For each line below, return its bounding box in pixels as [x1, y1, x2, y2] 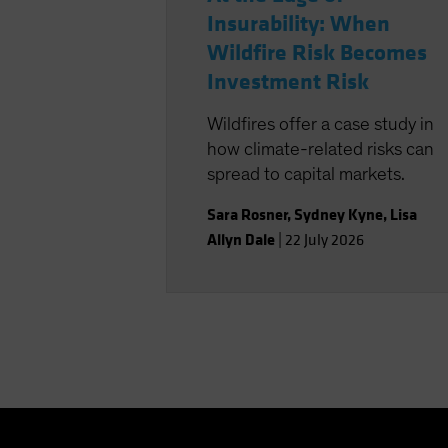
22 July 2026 [285, 229, 365, 250]
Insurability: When [207, 9, 391, 38]
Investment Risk [207, 67, 370, 96]
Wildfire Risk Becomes [207, 38, 428, 67]
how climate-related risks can [207, 139, 435, 159]
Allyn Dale [207, 228, 276, 250]
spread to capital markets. [207, 164, 406, 184]
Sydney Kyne [294, 203, 384, 225]
